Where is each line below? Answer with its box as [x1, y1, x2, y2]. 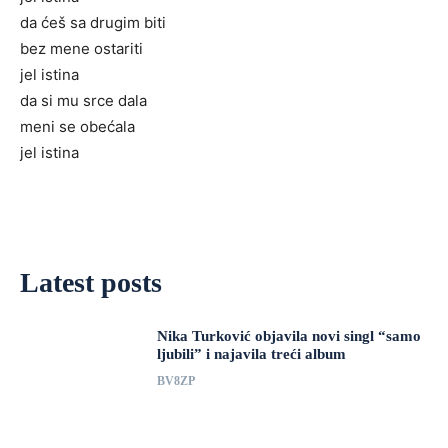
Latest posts [20, 267, 162, 299]
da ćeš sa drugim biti [20, 13, 166, 33]
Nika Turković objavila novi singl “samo [157, 328, 422, 345]
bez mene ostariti [20, 39, 143, 59]
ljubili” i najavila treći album [157, 346, 347, 363]
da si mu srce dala [20, 91, 147, 111]
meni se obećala [20, 117, 135, 137]
